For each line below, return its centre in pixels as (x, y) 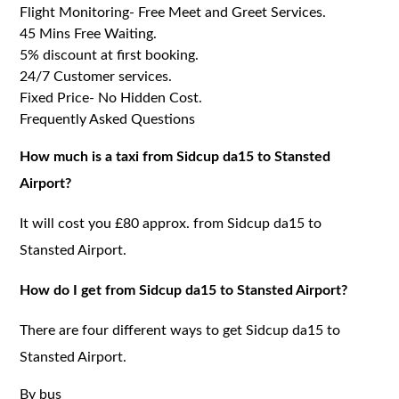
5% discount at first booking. (110, 55)
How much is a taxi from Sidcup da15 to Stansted (175, 156)
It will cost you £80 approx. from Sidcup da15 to (171, 223)
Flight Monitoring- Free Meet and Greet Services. (173, 12)
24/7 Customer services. (96, 76)
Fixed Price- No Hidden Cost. (111, 98)
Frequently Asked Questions (108, 119)
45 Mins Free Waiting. (89, 33)
